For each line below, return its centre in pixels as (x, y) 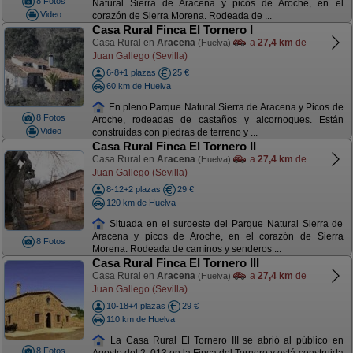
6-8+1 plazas (131, 72)
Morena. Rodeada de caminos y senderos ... (186, 249)
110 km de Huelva (140, 319)
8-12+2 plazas (133, 189)
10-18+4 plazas (136, 306)
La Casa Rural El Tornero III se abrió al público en (225, 340)
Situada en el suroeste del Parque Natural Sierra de (225, 223)
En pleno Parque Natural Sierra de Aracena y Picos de (225, 107)
